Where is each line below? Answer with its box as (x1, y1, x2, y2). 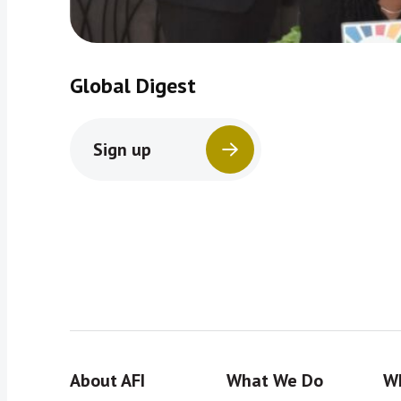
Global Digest (70, 72, 196, 99)
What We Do (226, 369, 323, 392)
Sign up (93, 137, 151, 161)
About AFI (70, 369, 145, 392)
